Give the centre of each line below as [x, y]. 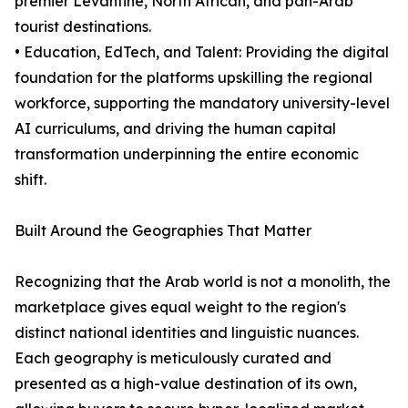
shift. [31, 180]
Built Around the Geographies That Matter [163, 231]
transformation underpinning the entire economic [187, 154]
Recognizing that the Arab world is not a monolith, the [203, 282]
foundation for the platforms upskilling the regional [194, 78]
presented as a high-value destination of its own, [186, 384]
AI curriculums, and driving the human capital [175, 129]
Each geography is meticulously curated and [173, 358]
